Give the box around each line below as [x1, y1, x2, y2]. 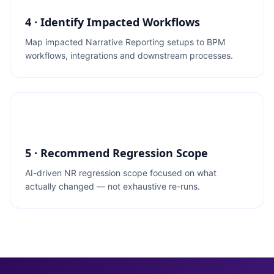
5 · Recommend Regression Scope [25, 146, 208, 160]
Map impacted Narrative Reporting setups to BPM [25, 37, 225, 47]
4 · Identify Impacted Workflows [25, 15, 200, 29]
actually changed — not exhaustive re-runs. [25, 181, 200, 191]
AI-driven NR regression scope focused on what [25, 168, 217, 178]
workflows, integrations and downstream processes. [25, 50, 233, 61]
